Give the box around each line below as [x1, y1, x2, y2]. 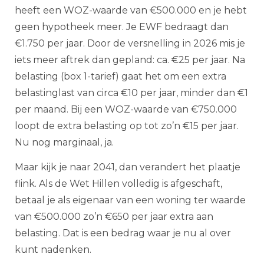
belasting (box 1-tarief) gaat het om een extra [15, 70, 226, 82]
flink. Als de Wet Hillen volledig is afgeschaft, [15, 178, 222, 190]
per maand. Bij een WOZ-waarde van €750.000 [15, 103, 237, 115]
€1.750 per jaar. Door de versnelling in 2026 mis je [15, 37, 245, 49]
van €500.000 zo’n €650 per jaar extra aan [15, 211, 213, 223]
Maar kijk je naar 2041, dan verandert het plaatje [15, 161, 240, 173]
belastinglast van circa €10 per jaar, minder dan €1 [15, 87, 248, 98]
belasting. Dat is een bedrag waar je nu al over [15, 227, 231, 239]
